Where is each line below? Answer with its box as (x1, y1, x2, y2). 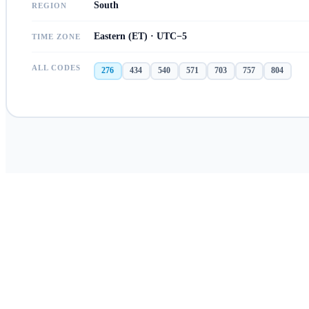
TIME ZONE (31, 32, 81, 41)
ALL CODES (31, 63, 81, 72)
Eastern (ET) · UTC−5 (93, 30, 187, 41)
